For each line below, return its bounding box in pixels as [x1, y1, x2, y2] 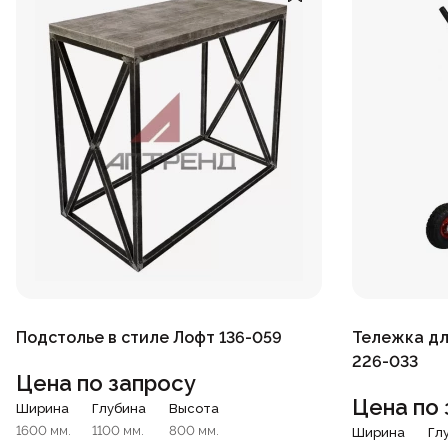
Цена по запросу [16, 369, 196, 396]
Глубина [92, 400, 147, 416]
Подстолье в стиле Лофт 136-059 [16, 327, 282, 347]
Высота [168, 400, 219, 416]
